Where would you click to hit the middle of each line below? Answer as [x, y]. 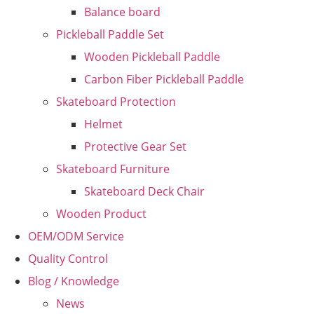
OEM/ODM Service [76, 236]
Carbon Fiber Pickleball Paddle [164, 79]
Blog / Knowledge [74, 281]
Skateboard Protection [116, 102]
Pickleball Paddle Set [110, 34]
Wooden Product [101, 214]
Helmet [103, 124]
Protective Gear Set [135, 146]
